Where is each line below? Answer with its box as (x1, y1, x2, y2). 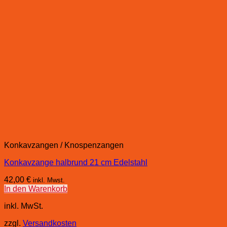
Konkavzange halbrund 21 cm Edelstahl (4, 158, 147, 167)
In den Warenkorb (4, 184, 67, 193)
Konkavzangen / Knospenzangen (4, 140, 124, 149)
